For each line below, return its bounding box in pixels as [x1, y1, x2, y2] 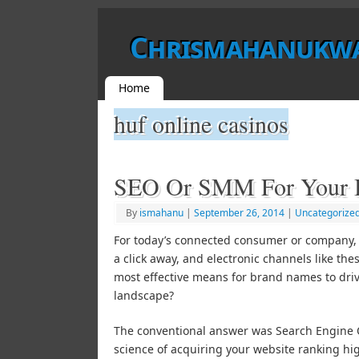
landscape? [114, 287, 174, 303]
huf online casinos [114, 107, 288, 139]
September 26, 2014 [194, 205, 284, 220]
